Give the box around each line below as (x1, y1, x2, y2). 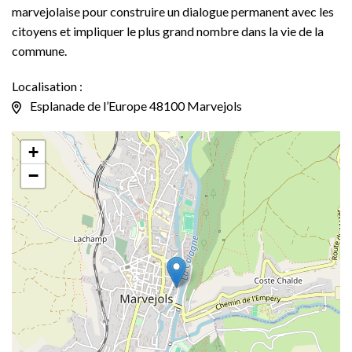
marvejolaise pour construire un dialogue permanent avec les (12, 4, 334, 20)
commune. (12, 43, 67, 59)
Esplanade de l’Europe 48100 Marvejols (27, 98, 242, 114)
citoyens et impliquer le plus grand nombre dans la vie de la (12, 24, 324, 39)
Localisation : (12, 79, 82, 94)
